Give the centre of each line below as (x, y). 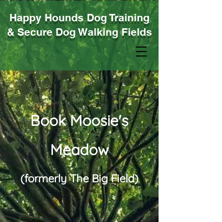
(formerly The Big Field (77, 178)
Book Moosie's (79, 120)
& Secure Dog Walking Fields (79, 32)
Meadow (79, 150)
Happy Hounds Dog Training (79, 18)
